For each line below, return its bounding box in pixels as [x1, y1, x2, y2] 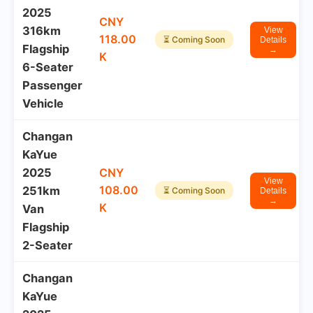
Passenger [22, 78, 82, 92]
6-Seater [22, 60, 73, 74]
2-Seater [22, 238, 73, 252]
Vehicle [22, 96, 64, 110]
